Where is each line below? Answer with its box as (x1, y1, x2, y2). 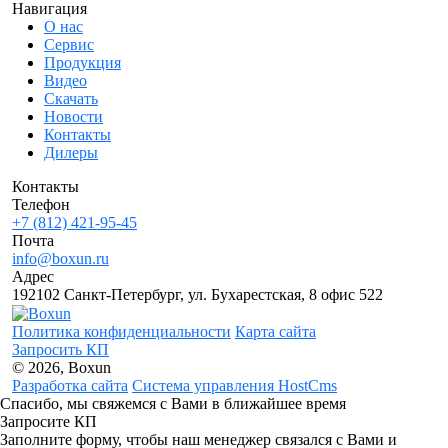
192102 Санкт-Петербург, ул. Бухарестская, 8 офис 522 (12, 286, 383, 303)
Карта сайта (235, 323, 316, 341)
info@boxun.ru (12, 250, 109, 267)
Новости (44, 108, 103, 125)
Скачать (44, 90, 98, 107)
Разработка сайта (12, 377, 128, 395)
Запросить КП (12, 341, 109, 359)
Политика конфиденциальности (12, 323, 231, 341)
